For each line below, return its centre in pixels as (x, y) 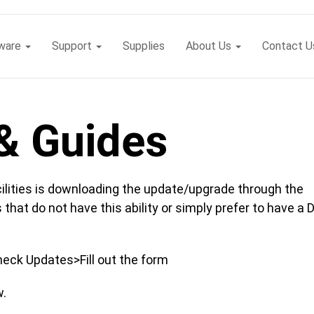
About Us (210, 46)
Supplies (144, 46)
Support (73, 46)
